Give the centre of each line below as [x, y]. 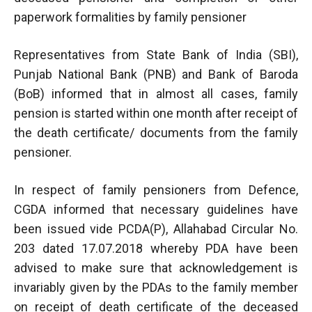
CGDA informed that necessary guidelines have [156, 209]
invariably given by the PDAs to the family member [156, 287]
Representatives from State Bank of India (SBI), [156, 54]
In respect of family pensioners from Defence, [156, 189]
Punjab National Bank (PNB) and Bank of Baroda [156, 74]
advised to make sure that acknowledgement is [156, 267]
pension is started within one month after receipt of [156, 113]
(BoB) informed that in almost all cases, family [156, 93]
